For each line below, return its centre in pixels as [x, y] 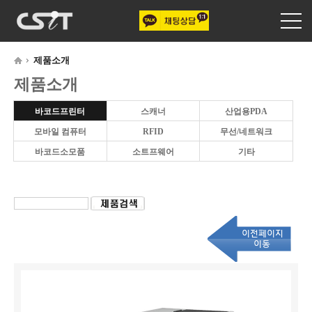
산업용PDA [247, 111]
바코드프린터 [60, 111]
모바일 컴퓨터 [60, 132]
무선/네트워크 [247, 132]
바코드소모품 [60, 152]
